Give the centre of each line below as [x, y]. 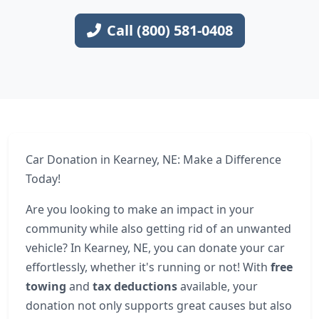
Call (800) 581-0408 [169, 30]
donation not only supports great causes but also [159, 305]
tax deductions [135, 286]
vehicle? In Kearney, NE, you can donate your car [155, 248]
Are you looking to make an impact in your [140, 209]
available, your [218, 286]
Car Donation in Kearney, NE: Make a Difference [153, 159]
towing [46, 286]
